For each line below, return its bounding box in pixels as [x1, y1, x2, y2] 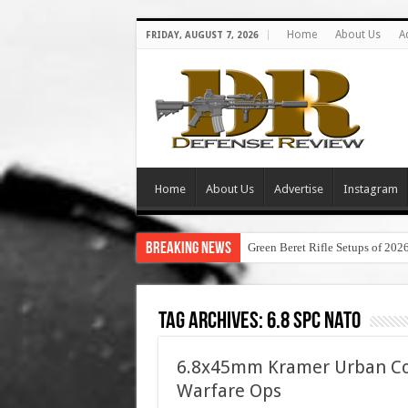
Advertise [273, 182, 323, 196]
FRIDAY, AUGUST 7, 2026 [145, 30, 259, 40]
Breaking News [145, 240, 231, 258]
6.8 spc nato [266, 310, 361, 334]
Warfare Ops [176, 380, 281, 402]
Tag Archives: [158, 310, 267, 334]
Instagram [342, 182, 398, 196]
